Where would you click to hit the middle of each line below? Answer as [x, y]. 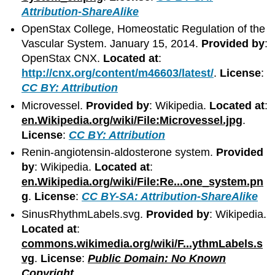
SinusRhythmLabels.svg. [84, 214]
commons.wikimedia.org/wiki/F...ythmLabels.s [142, 243]
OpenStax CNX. [63, 59]
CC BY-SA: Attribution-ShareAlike [170, 197]
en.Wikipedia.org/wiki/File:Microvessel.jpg [132, 120]
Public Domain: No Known [157, 258]
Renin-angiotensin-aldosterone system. [119, 153]
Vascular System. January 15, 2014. [112, 44]
